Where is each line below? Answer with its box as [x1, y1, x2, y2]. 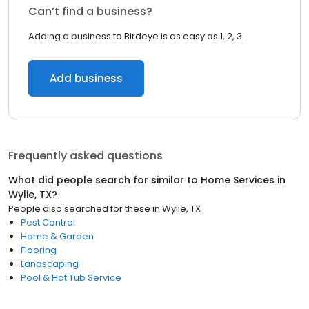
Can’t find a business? [28, 3, 152, 19]
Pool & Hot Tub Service [21, 271, 121, 284]
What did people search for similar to [8, 173, 201, 187]
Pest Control [21, 216, 75, 229]
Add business [50, 71, 123, 86]
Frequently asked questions [8, 148, 163, 163]
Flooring [21, 243, 57, 257]
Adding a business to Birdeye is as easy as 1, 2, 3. [28, 30, 244, 43]
